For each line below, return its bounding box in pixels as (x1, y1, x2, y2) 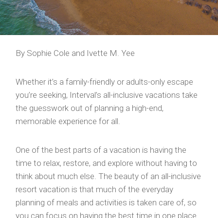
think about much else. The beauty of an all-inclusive (16, 171, 201, 181)
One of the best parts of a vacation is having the (16, 145, 186, 155)
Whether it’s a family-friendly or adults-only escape (16, 77, 193, 87)
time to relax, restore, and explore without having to (16, 158, 197, 168)
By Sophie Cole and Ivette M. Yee (16, 48, 135, 58)
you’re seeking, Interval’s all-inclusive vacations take (16, 90, 198, 100)
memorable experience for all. (16, 116, 120, 126)
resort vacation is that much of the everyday (16, 184, 173, 194)
